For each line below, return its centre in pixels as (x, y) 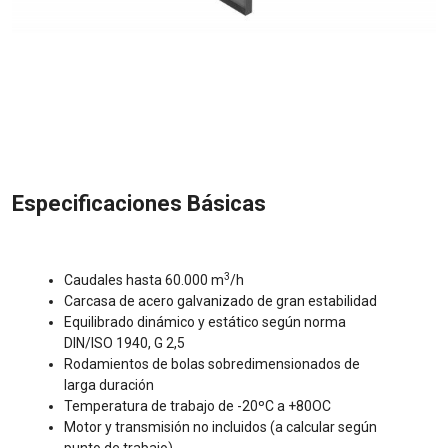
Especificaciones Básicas (139, 204)
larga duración (109, 385)
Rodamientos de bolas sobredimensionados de (212, 364)
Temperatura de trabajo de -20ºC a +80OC (197, 406)
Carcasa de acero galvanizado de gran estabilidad (220, 301)
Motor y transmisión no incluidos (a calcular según (220, 427)
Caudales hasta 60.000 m (144, 280)
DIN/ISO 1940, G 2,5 (124, 343)
